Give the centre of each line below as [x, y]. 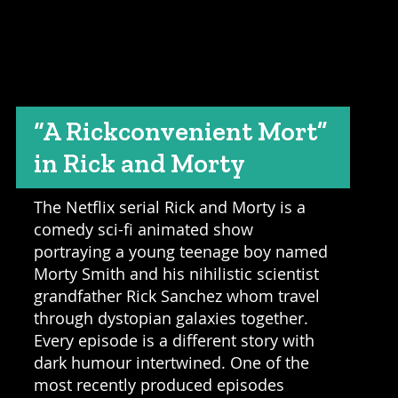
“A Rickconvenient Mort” [180, 131]
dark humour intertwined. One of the [171, 362]
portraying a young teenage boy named [180, 251]
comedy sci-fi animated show [143, 229]
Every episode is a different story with [174, 340]
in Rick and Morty [139, 163]
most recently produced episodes [159, 384]
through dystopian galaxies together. [171, 318]
